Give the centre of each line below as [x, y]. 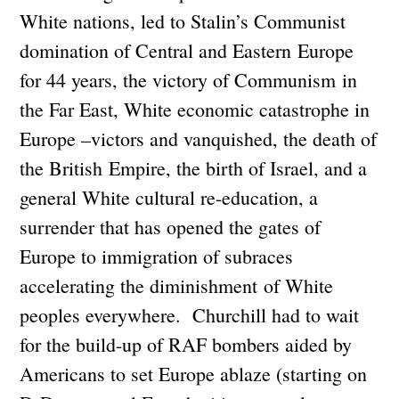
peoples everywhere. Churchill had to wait [190, 314]
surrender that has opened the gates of [171, 226]
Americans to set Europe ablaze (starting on [194, 373]
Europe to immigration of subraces [157, 256]
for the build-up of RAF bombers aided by [186, 344]
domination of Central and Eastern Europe [187, 50]
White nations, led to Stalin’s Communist [183, 20]
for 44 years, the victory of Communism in [189, 79]
